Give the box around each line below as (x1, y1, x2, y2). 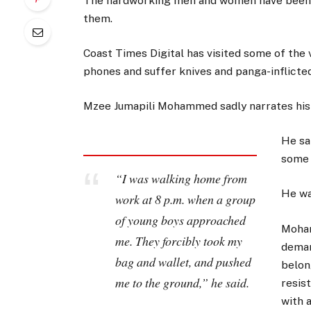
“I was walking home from (115, 169, 247, 187)
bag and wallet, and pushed (115, 253, 251, 270)
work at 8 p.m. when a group (115, 190, 255, 208)
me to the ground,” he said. (115, 274, 249, 291)
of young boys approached (115, 211, 246, 228)
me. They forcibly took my (115, 232, 242, 249)
